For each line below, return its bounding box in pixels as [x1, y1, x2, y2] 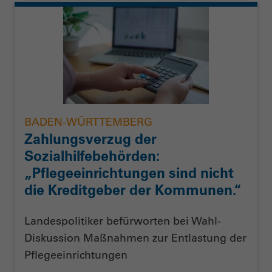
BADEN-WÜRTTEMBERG [24, 115, 152, 129]
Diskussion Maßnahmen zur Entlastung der [24, 231, 246, 245]
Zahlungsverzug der [24, 130, 157, 148]
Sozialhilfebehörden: [24, 147, 159, 165]
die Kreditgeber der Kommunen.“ [24, 181, 242, 199]
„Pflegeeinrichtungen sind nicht [24, 164, 234, 182]
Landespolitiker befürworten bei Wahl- [24, 214, 221, 228]
